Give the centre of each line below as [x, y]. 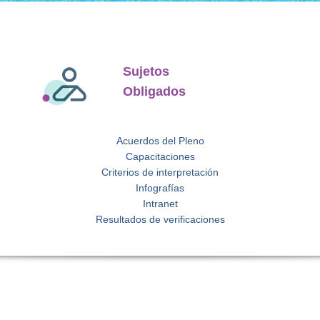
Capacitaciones [160, 156]
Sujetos [146, 71]
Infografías [160, 187]
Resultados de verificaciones [160, 219]
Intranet [160, 203]
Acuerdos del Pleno [160, 140]
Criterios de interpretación [160, 172]
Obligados [155, 91]
